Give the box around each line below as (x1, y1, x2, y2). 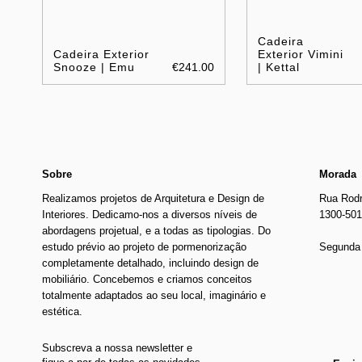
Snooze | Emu (53, 60, 135, 74)
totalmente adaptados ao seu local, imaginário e (42, 288, 266, 301)
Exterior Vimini (258, 47, 344, 61)
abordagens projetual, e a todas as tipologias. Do (42, 224, 271, 237)
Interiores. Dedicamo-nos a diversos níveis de (42, 208, 257, 221)
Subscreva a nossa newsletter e (42, 341, 192, 354)
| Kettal (258, 60, 301, 74)
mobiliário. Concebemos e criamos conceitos (42, 272, 252, 285)
